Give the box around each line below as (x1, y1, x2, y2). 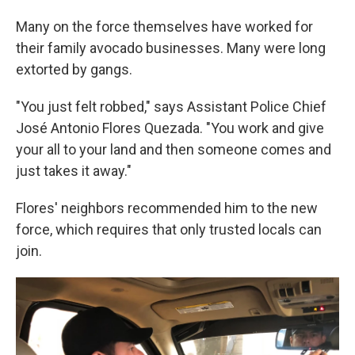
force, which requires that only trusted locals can (16, 221, 322, 238)
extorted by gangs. (16, 61, 132, 78)
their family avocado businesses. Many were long (16, 40, 326, 56)
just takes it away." (16, 162, 132, 179)
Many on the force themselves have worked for (16, 18, 313, 35)
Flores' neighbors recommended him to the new (16, 200, 318, 216)
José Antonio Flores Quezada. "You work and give (16, 120, 324, 136)
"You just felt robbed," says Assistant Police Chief (16, 98, 326, 115)
